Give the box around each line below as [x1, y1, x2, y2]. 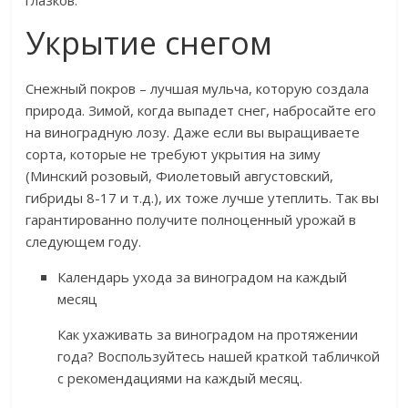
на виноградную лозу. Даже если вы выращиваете [25, 123, 361, 142]
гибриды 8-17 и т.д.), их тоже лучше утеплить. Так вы [25, 189, 380, 208]
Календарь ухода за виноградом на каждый [57, 268, 348, 287]
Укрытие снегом [25, 22, 273, 65]
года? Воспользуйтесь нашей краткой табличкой [57, 347, 381, 366]
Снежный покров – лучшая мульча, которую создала [25, 79, 370, 98]
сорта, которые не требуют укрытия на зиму [25, 145, 321, 164]
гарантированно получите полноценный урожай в [25, 210, 357, 229]
